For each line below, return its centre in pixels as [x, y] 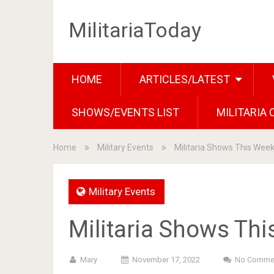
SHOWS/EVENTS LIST [125, 112]
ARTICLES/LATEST [185, 79]
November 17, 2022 [166, 260]
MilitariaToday [135, 30]
